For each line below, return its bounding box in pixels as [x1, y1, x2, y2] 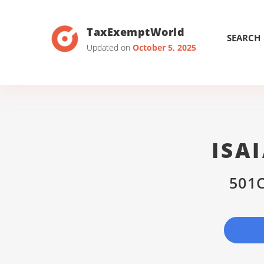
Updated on [87, 41, 133, 53]
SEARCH [227, 32, 260, 44]
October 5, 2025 [133, 41, 196, 53]
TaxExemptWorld [87, 24, 185, 39]
